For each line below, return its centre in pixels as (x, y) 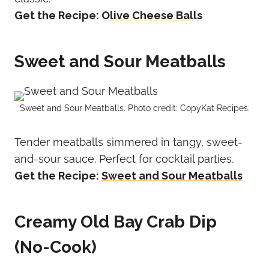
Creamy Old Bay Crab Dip (116, 222)
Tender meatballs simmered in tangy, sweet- (128, 142)
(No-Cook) (56, 247)
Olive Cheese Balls (152, 16)
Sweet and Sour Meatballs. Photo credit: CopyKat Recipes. (134, 108)
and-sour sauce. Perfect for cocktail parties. (124, 159)
